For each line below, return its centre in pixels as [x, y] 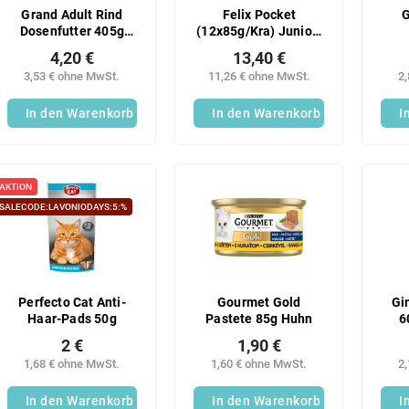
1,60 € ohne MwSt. [259, 363]
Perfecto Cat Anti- [72, 302]
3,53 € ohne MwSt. [72, 77]
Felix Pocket [259, 16]
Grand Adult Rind [72, 16]
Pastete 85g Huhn [259, 319]
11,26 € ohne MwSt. [259, 77]
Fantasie [259, 48]
